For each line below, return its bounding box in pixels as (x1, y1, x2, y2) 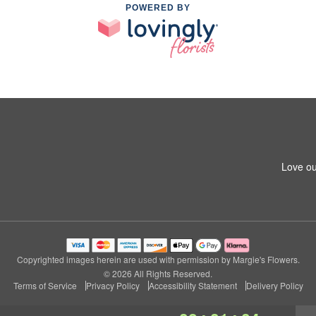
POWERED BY (126, 3, 190, 13)
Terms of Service (13, 279, 77, 291)
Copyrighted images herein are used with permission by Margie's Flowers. (16, 253, 300, 265)
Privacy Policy (85, 279, 140, 291)
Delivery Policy (245, 279, 303, 291)
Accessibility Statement (148, 279, 237, 291)
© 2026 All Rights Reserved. (104, 267, 212, 279)
